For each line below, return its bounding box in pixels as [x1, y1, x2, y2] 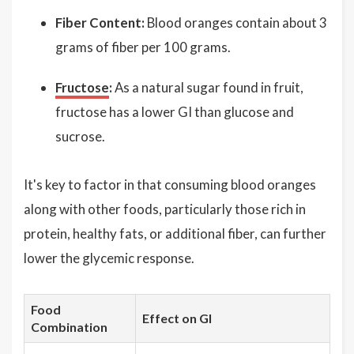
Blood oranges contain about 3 [145, 14, 327, 31]
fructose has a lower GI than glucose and [55, 104, 294, 120]
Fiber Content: [55, 14, 145, 31]
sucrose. [55, 128, 105, 145]
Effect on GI [142, 311, 212, 326]
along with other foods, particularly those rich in [24, 201, 306, 217]
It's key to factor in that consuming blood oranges [24, 176, 316, 193]
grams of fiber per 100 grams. [55, 39, 231, 55]
